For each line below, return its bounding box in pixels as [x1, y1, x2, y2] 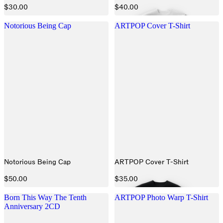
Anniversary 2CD [4, 202, 60, 211]
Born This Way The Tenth [4, 193, 87, 202]
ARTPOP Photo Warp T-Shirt [114, 193, 208, 202]
